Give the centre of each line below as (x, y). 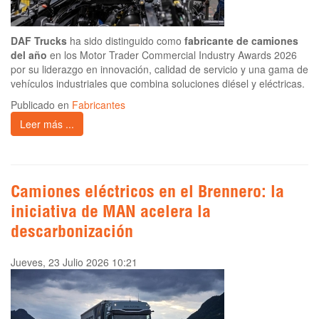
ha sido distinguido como (126, 41)
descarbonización (72, 234)
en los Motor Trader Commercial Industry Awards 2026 (172, 55)
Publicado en (41, 105)
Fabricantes (99, 105)
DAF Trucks (39, 41)
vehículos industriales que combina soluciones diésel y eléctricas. (158, 84)
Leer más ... (47, 124)
